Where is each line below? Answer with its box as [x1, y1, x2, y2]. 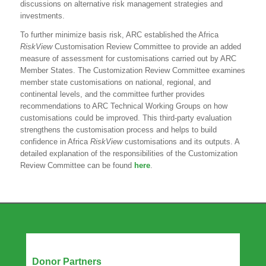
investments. [20, 11, 65, 20]
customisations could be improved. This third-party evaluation [20, 113, 232, 122]
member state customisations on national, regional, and [20, 77, 211, 87]
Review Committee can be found [20, 160, 134, 170]
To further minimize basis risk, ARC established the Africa [20, 30, 218, 39]
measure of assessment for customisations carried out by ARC [20, 53, 236, 63]
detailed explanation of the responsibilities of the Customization [20, 148, 237, 158]
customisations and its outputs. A [122, 137, 239, 146]
